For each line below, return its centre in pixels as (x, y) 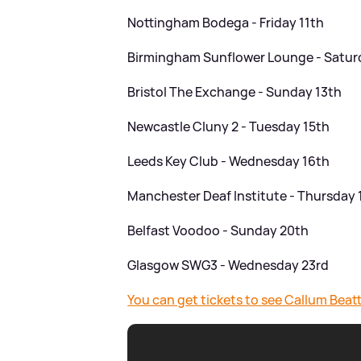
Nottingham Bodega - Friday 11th (226, 23)
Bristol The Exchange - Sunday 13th (235, 92)
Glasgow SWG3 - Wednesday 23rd (228, 266)
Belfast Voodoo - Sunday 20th (218, 231)
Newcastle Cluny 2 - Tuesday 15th (229, 127)
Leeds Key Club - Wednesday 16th (229, 162)
